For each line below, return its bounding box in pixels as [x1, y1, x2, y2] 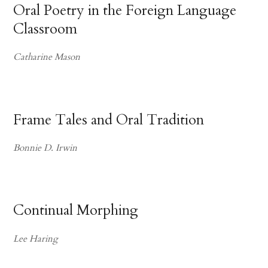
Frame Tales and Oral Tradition [13, 109, 205, 130]
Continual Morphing [13, 200, 139, 221]
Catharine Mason [13, 51, 81, 64]
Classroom [13, 19, 78, 39]
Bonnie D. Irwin [13, 141, 78, 154]
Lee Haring [13, 232, 59, 245]
